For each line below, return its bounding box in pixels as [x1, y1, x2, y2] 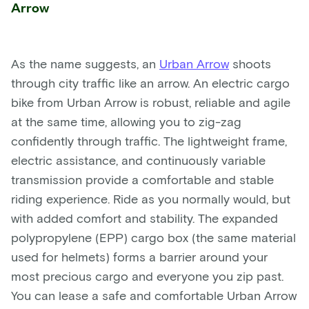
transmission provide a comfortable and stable [11, 171, 274, 187]
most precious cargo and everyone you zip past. [11, 268, 283, 283]
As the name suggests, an [11, 55, 159, 71]
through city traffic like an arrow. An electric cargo [11, 74, 290, 90]
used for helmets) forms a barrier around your [11, 248, 268, 264]
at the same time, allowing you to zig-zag [11, 113, 241, 129]
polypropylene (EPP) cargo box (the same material [11, 229, 296, 245]
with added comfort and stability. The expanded [11, 210, 278, 226]
